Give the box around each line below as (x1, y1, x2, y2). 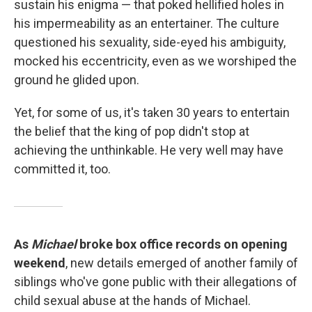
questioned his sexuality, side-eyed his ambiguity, (14, 35, 286, 50)
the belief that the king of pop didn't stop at (14, 124, 249, 139)
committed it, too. (14, 162, 111, 177)
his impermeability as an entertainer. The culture (14, 16, 279, 31)
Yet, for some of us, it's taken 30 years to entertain (14, 105, 290, 120)
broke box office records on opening (79, 237, 288, 252)
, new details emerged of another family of (65, 256, 298, 271)
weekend (14, 256, 65, 271)
